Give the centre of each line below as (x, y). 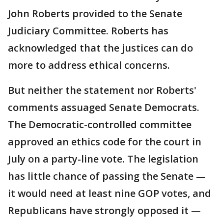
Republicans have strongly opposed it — (104, 211)
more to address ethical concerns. (89, 65)
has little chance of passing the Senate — (107, 176)
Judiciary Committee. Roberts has (88, 31)
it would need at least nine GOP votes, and (110, 193)
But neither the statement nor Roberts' (102, 90)
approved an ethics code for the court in (105, 142)
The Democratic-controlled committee (100, 125)
